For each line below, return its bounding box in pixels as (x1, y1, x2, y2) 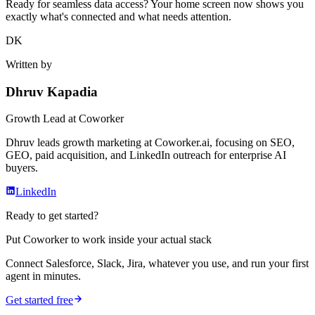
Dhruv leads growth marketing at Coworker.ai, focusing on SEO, (6, 136, 295, 149)
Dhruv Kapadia (6, 84, 98, 99)
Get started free (6, 294, 73, 307)
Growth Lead (6, 112, 65, 125)
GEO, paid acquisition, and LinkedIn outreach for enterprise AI (6, 149, 286, 162)
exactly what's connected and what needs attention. (6, 10, 231, 22)
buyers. (6, 162, 38, 174)
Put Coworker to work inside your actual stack (6, 233, 212, 246)
